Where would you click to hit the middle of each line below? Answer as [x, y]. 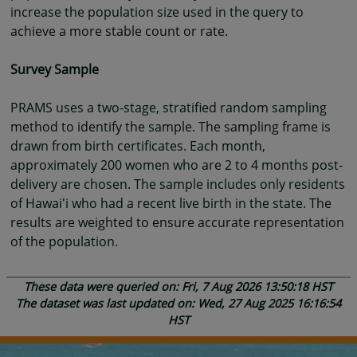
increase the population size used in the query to [157, 12]
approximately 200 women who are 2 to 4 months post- [177, 165]
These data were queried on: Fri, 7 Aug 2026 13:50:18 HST [178, 287]
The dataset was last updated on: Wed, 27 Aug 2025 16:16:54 [178, 304]
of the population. [64, 242]
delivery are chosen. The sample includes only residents [178, 184]
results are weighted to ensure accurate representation [177, 223]
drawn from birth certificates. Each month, [138, 146]
